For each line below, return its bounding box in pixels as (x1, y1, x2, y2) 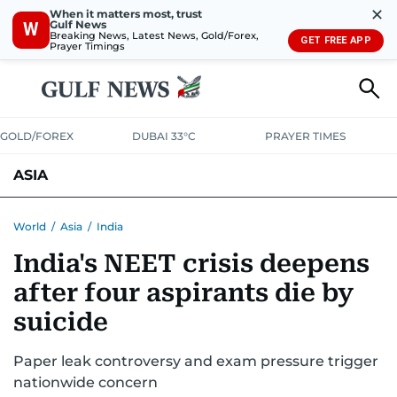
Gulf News (50, 17, 106, 31)
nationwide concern (13, 374, 158, 391)
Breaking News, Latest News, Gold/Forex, (50, 28, 259, 42)
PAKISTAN (50, 209, 113, 225)
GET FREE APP (300, 35, 371, 46)
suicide (13, 307, 108, 337)
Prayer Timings (50, 39, 125, 52)
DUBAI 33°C (132, 129, 197, 143)
